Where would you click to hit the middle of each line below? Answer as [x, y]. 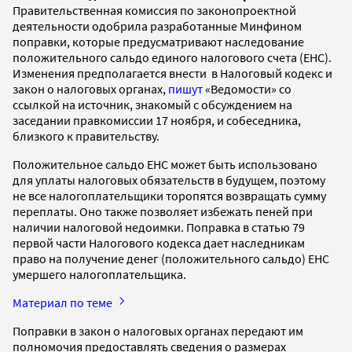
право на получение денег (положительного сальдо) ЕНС [171, 258]
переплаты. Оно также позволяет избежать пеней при [163, 211]
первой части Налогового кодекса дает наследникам [159, 242]
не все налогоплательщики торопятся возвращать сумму [169, 195]
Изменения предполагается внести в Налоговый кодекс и [172, 73]
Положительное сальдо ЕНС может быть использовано [165, 164]
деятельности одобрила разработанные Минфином [157, 26]
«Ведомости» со [248, 88]
